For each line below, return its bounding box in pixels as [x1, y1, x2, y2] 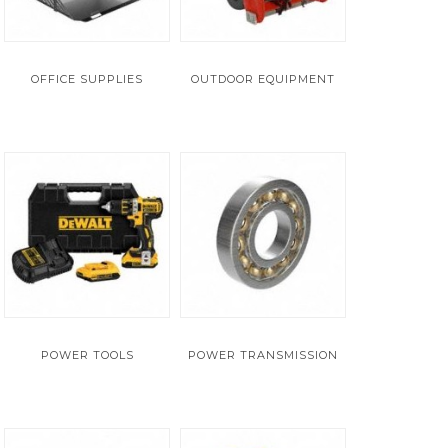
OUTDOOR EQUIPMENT [191, 72, 335, 86]
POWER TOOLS [40, 348, 134, 362]
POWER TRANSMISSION [188, 348, 338, 362]
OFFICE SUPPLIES [31, 72, 143, 86]
